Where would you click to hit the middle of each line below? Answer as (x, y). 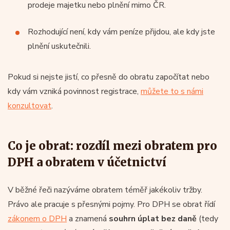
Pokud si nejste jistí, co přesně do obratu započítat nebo (109, 77)
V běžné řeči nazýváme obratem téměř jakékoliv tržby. (105, 190)
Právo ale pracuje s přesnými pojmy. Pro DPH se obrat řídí (111, 204)
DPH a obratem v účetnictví (87, 162)
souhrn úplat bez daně (153, 218)
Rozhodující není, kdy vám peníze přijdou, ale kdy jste (121, 32)
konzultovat (30, 106)
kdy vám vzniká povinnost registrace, (74, 91)
